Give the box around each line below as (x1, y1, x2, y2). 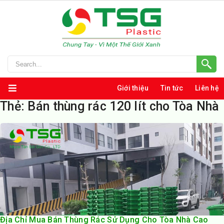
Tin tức (160, 84, 183, 92)
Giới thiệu (116, 84, 149, 92)
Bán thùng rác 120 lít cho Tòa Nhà (27, 99, 219, 113)
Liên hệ (195, 84, 219, 92)
